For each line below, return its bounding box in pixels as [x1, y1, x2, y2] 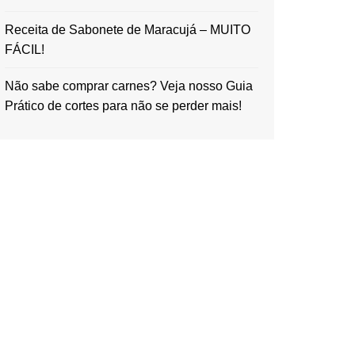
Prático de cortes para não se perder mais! [5, 99, 242, 113]
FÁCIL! [5, 43, 44, 56]
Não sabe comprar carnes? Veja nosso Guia [5, 79, 253, 93]
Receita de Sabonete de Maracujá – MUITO [5, 23, 250, 36]
